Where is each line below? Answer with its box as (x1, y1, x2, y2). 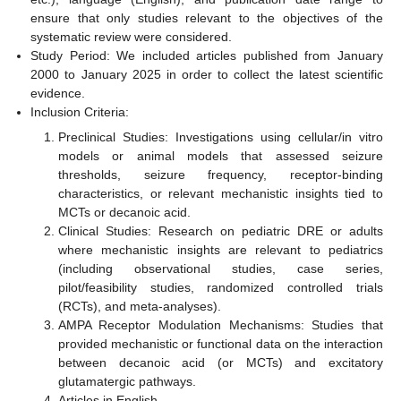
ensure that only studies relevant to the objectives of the (30, 11, 383, 26)
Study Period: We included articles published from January (30, 48, 383, 64)
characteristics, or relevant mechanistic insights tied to (57, 186, 383, 201)
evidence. (30, 86, 86, 101)
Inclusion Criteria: (30, 105, 130, 120)
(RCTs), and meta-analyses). (57, 299, 221, 314)
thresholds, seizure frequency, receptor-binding (57, 167, 383, 183)
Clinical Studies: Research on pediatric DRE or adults (57, 224, 383, 239)
